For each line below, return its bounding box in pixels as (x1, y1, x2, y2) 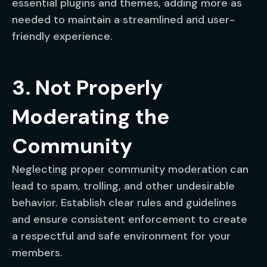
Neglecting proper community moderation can (12, 162, 249, 176)
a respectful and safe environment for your (12, 229, 231, 243)
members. (12, 246, 63, 260)
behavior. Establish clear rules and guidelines (12, 195, 237, 210)
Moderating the (12, 103, 169, 131)
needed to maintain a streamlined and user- (12, 13, 235, 27)
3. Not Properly (12, 74, 163, 101)
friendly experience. (12, 29, 113, 44)
